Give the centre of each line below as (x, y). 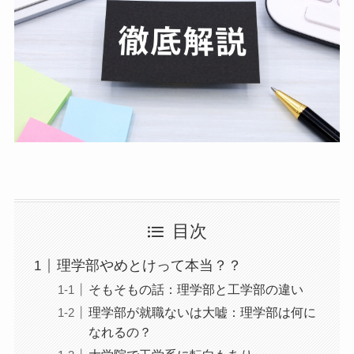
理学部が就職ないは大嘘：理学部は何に (202, 313)
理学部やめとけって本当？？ (149, 266)
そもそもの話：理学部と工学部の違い (196, 290)
